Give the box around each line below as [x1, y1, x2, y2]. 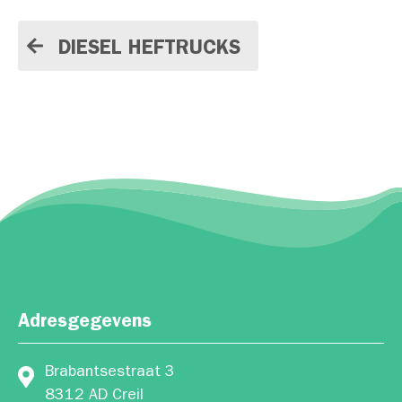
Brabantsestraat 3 [45, 365, 175, 381]
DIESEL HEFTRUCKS [58, 39, 240, 60]
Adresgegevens [18, 314, 152, 333]
